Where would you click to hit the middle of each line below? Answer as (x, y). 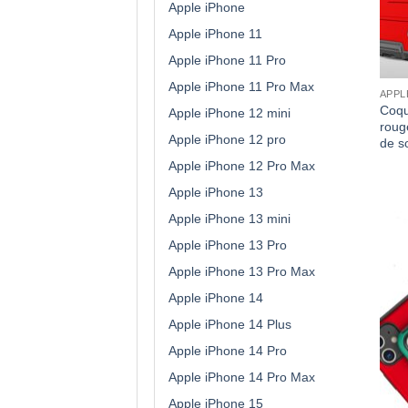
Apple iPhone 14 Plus (230, 324)
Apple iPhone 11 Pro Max (241, 86)
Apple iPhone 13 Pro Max (242, 271)
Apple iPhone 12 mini (229, 112)
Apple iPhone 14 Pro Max (242, 377)
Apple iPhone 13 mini (229, 218)
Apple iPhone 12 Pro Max (242, 165)
